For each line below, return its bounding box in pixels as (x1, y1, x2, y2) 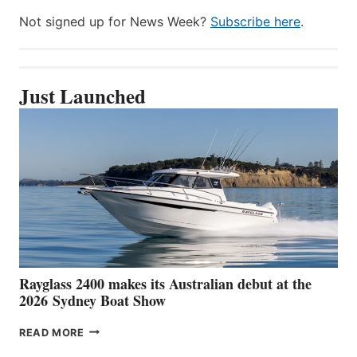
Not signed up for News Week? (19, 13, 210, 29)
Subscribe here (210, 13, 300, 29)
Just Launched (19, 80, 146, 111)
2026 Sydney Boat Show (19, 289, 166, 311)
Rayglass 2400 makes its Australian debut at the (19, 273, 312, 294)
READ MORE (19, 326, 84, 339)
